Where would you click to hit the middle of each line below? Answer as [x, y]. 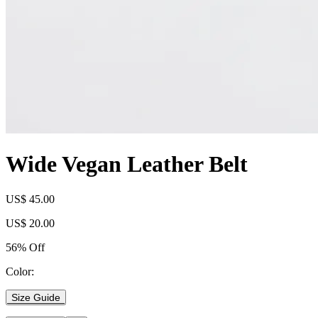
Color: [20, 271]
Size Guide [36, 297]
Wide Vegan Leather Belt [127, 164]
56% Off [25, 247]
